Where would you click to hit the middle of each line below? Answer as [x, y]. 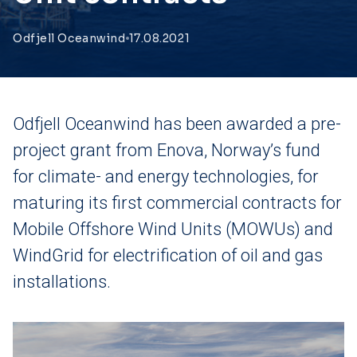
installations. [62, 282]
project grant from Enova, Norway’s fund [167, 150]
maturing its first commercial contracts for [177, 203]
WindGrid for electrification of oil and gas [168, 255]
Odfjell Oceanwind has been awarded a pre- [177, 124]
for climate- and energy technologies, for [166, 177]
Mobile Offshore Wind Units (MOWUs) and [173, 229]
